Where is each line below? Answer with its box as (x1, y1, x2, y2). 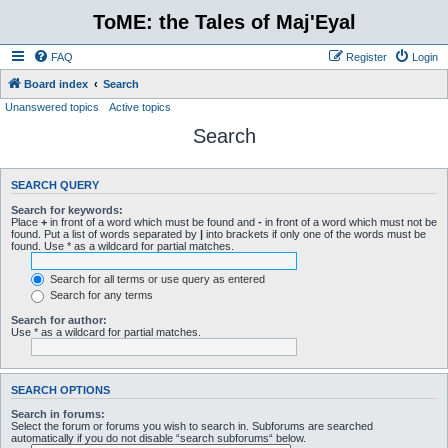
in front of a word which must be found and (47, 215, 258, 228)
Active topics (109, 101, 171, 113)
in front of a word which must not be (262, 215, 437, 228)
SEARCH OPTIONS (11, 383, 110, 396)
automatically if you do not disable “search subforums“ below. (11, 432, 306, 445)
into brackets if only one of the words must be (203, 227, 426, 240)
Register (346, 51, 387, 63)
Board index (24, 78, 88, 90)
